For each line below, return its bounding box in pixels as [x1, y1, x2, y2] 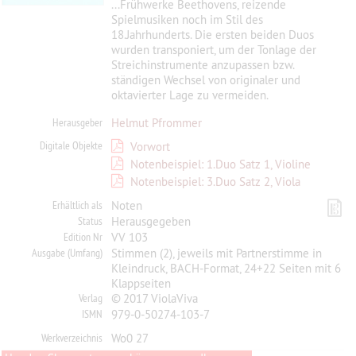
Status [78, 214, 103, 228]
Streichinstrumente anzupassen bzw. [110, 57, 294, 72]
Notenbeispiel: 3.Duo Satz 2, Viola [130, 174, 300, 189]
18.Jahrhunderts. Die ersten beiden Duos [110, 27, 314, 42]
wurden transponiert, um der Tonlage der [110, 42, 316, 57]
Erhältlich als [52, 198, 103, 212]
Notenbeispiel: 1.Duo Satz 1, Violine [130, 157, 311, 172]
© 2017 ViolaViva [110, 291, 198, 306]
